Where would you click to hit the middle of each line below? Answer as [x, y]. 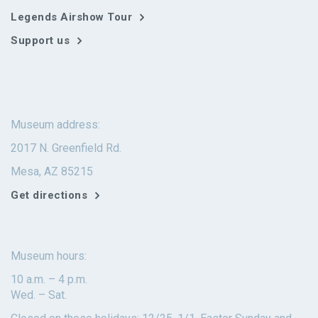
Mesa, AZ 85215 [52, 172]
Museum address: [55, 125]
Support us [40, 41]
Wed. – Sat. [39, 295]
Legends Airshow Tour [71, 17]
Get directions [49, 196]
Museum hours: [49, 256]
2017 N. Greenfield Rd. [66, 148]
